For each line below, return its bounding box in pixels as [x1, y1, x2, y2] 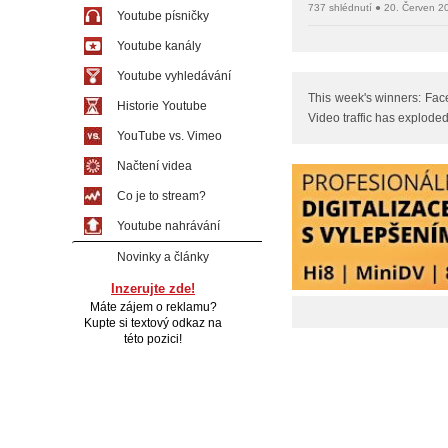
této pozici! [124, 332, 182, 346]
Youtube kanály [117, 39, 201, 53]
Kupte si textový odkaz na [84, 316, 222, 330]
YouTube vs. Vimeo [117, 129, 222, 143]
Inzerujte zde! [111, 281, 195, 296]
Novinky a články [117, 250, 209, 264]
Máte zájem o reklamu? [89, 300, 217, 314]
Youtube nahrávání [117, 219, 220, 233]
